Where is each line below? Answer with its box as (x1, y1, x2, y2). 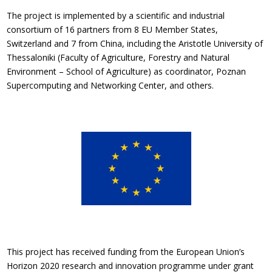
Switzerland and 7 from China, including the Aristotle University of (7, 37, 263, 49)
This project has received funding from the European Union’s (7, 245, 245, 257)
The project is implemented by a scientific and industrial (7, 9, 225, 21)
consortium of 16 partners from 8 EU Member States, (7, 23, 219, 35)
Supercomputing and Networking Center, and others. (7, 79, 214, 91)
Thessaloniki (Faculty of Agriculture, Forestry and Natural (7, 51, 230, 63)
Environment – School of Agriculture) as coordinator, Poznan (7, 65, 246, 77)
